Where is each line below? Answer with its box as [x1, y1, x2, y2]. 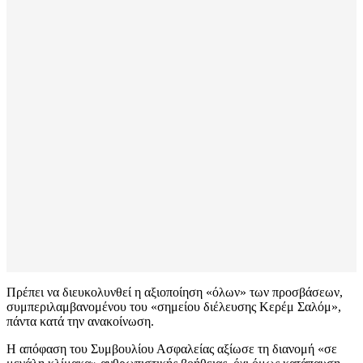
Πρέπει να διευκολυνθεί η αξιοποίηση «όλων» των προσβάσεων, [6, 285, 343, 300]
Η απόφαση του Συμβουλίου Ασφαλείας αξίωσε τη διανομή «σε [6, 342, 337, 357]
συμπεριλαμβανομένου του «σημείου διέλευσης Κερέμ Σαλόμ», [6, 300, 341, 314]
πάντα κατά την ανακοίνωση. [6, 314, 154, 329]
